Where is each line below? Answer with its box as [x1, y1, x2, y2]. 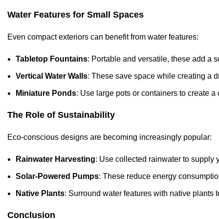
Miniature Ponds [16, 88, 76, 97]
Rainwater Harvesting [16, 154, 95, 163]
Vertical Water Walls [16, 71, 88, 80]
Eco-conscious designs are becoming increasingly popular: [7, 132, 212, 141]
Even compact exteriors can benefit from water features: [7, 32, 198, 41]
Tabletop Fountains [16, 54, 88, 63]
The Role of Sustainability [7, 109, 115, 120]
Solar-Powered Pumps [16, 172, 99, 180]
